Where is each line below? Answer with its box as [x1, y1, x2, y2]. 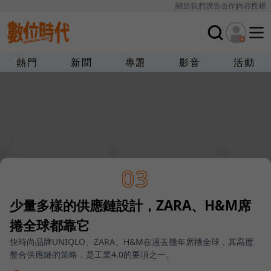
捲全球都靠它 [10, 216, 90, 235]
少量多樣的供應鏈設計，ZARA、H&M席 [10, 196, 251, 215]
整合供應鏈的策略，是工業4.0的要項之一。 [10, 249, 174, 261]
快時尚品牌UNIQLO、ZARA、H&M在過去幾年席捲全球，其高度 [10, 236, 253, 248]
